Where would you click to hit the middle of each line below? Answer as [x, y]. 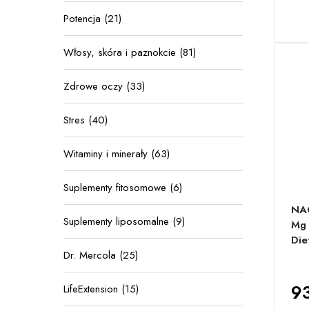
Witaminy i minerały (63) [117, 154]
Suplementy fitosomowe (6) [123, 188]
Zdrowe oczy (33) [104, 86]
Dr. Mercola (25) [101, 255]
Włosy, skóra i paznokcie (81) [130, 52]
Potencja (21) [92, 19]
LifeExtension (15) [101, 289]
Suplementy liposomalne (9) [124, 221]
